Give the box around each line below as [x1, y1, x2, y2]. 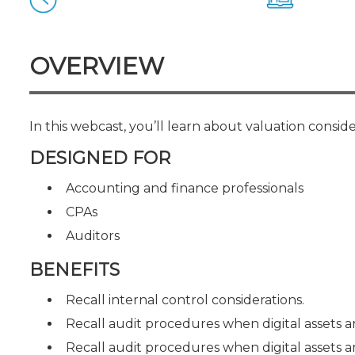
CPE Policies [33, 17, 103, 32]
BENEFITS [29, 259, 120, 281]
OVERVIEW [29, 52, 164, 81]
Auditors [66, 227, 120, 243]
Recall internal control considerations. [66, 292, 304, 307]
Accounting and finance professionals [66, 180, 303, 196]
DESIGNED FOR [29, 147, 170, 169]
